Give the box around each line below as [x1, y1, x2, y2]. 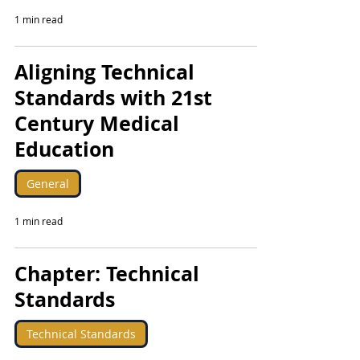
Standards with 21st [14, 84, 212, 112]
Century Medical [14, 109, 179, 137]
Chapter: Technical [14, 260, 199, 288]
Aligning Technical [14, 58, 194, 86]
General [27, 176, 69, 191]
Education [14, 135, 114, 163]
